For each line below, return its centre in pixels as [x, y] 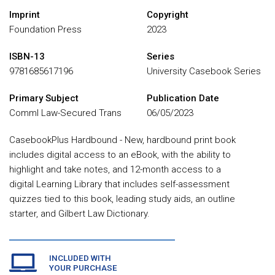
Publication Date [183, 98]
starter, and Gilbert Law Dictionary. [79, 214]
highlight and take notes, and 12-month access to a [115, 169]
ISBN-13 [27, 56]
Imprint [25, 15]
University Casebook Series [204, 71]
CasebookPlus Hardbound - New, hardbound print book [122, 140]
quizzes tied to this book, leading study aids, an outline [122, 199]
